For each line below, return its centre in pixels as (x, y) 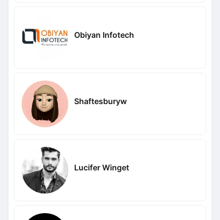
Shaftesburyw (100, 101)
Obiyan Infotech (104, 35)
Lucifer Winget (101, 167)
